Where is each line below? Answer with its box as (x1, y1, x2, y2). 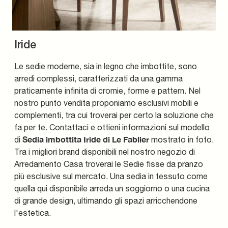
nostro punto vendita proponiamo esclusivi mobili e (14, 98, 198, 107)
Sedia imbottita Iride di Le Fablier (22, 134, 149, 144)
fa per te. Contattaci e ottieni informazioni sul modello (14, 122, 210, 132)
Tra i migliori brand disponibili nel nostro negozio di (14, 147, 195, 156)
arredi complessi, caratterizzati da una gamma (14, 73, 183, 83)
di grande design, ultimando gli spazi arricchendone (14, 195, 197, 205)
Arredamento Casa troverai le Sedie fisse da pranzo (14, 159, 203, 168)
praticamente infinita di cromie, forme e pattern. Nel (14, 85, 201, 95)
